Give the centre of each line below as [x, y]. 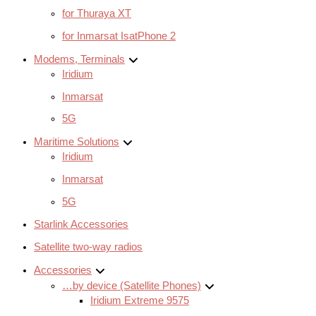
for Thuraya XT [97, 13]
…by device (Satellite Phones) [132, 286]
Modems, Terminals [79, 59]
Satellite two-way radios [88, 247]
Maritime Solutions [77, 142]
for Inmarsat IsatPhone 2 [119, 36]
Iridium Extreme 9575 [140, 301]
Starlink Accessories [81, 225]
